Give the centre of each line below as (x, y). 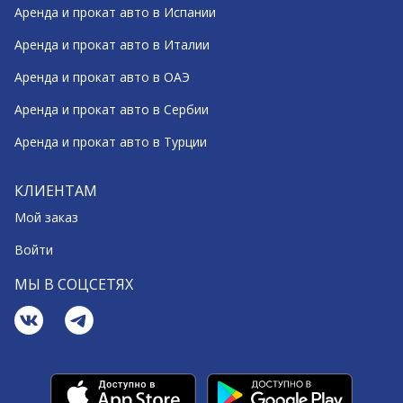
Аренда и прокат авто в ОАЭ (102, 77)
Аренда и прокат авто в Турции (111, 142)
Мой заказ (46, 217)
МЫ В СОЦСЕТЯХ (74, 284)
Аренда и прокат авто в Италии (112, 45)
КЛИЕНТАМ (56, 191)
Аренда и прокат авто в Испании (115, 12)
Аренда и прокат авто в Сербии (112, 109)
